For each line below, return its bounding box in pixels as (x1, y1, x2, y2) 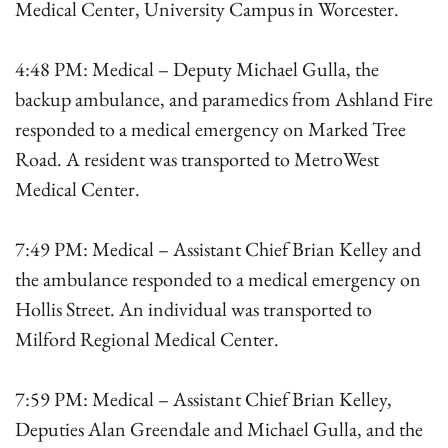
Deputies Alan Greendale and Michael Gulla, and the (15, 416, 423, 442)
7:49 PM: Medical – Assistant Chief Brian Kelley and (15, 236, 421, 262)
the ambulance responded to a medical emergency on (15, 266, 421, 292)
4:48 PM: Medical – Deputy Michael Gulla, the (15, 56, 379, 82)
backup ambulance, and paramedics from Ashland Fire (15, 86, 433, 112)
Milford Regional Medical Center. (15, 326, 279, 352)
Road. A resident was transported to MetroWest (15, 146, 379, 172)
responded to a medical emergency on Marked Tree (15, 116, 406, 142)
